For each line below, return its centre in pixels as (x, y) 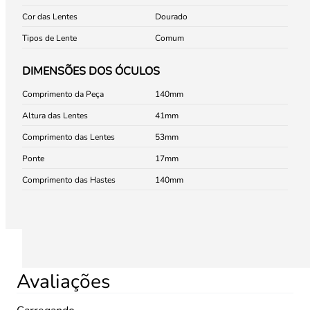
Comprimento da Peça (63, 94)
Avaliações (63, 282)
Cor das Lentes (50, 17)
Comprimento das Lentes (69, 137)
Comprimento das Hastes (69, 180)
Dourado (171, 17)
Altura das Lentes (55, 116)
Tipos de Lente (49, 38)
